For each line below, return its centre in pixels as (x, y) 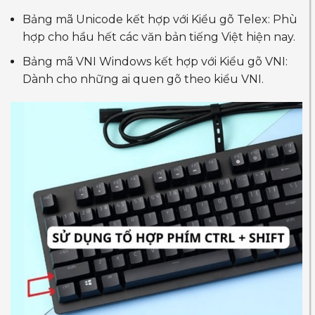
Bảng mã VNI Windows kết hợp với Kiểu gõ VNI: (155, 61)
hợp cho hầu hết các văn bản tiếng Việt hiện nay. (159, 37)
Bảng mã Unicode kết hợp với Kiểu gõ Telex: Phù (160, 19)
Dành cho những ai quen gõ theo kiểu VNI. (143, 79)
